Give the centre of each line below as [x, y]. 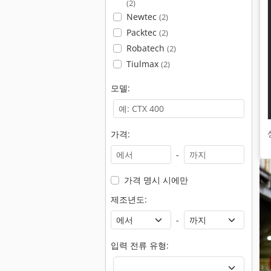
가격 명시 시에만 [156, 180]
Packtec [142, 32]
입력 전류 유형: [140, 245]
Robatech [146, 48]
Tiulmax [143, 64]
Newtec [142, 17]
